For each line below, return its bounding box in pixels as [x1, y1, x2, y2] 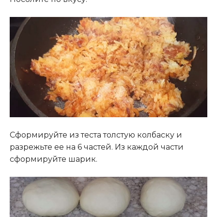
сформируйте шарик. [10, 154, 97, 164]
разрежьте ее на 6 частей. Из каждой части [10, 142, 184, 152]
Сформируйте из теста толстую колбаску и [10, 130, 182, 139]
